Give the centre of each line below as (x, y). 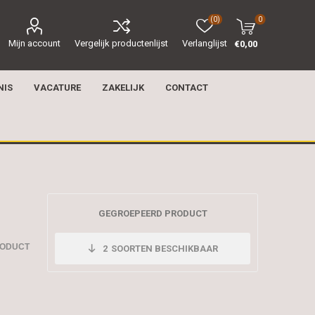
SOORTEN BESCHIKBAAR (165, 248)
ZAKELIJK (123, 87)
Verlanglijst (205, 43)
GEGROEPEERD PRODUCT (153, 213)
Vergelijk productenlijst (122, 43)
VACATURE (57, 87)
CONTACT (186, 87)
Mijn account (35, 43)
